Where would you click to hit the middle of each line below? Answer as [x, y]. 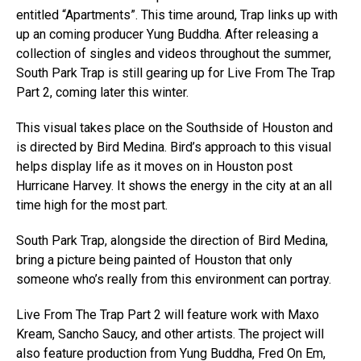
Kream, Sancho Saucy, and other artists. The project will [170, 334]
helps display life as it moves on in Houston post [154, 166]
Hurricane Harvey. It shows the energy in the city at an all [174, 186]
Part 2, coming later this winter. [102, 92]
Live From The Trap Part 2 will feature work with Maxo [168, 315]
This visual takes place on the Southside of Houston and [174, 128]
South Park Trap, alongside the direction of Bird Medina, [172, 241]
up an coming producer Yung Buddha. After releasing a [167, 34]
